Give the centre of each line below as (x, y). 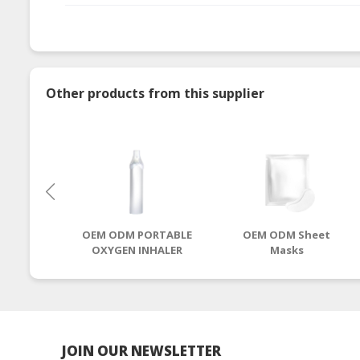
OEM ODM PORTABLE (137, 234)
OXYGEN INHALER (137, 250)
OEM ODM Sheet (287, 234)
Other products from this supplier (155, 93)
